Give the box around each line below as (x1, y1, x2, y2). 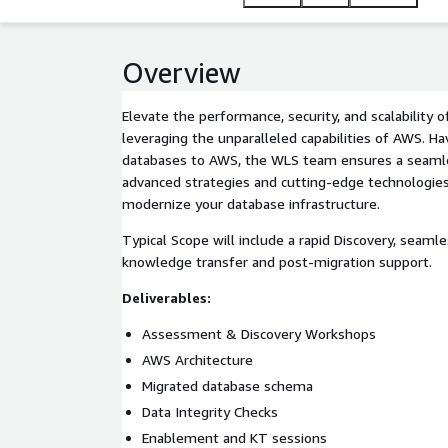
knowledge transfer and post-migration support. (122, 253, 432, 270)
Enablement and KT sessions (142, 429, 327, 446)
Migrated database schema (142, 377, 313, 394)
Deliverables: (122, 289, 211, 306)
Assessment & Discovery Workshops (142, 325, 376, 342)
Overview (122, 56, 241, 89)
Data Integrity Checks (142, 403, 278, 420)
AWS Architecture (142, 351, 253, 368)
